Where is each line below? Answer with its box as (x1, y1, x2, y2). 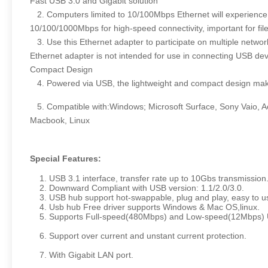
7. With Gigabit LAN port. (30, 250, 133, 260)
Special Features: (30, 154, 101, 163)
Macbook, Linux (30, 115, 90, 125)
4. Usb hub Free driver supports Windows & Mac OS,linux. (30, 202, 260, 212)
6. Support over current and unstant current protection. (30, 231, 246, 240)
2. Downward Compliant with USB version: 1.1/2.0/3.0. (30, 183, 244, 193)
